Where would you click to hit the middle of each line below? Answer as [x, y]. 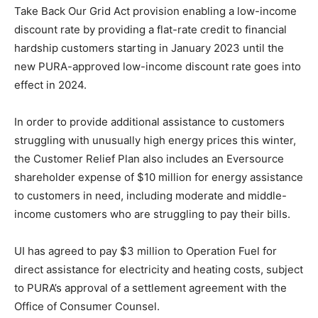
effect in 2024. [50, 85]
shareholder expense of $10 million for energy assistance [159, 177]
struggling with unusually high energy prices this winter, [155, 141]
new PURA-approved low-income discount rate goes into [158, 67]
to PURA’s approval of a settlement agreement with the [150, 288]
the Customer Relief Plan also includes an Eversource [149, 159]
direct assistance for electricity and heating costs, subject [159, 270]
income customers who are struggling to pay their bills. [152, 214]
